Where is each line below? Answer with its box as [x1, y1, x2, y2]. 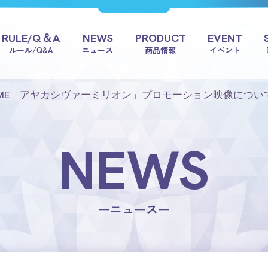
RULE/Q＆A [1, 30, 60, 45]
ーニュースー [98, 200, 170, 218]
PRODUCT [135, 30, 186, 45]
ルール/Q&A [8, 44, 53, 56]
